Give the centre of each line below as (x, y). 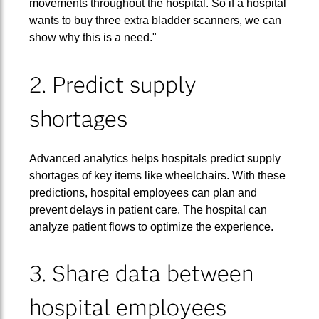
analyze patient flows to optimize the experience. (151, 226)
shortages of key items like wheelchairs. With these (157, 175)
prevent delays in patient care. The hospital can (148, 209)
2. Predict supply (113, 84)
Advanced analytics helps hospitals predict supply (155, 158)
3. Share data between (141, 273)
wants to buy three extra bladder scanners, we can (155, 20)
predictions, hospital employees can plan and (143, 192)
